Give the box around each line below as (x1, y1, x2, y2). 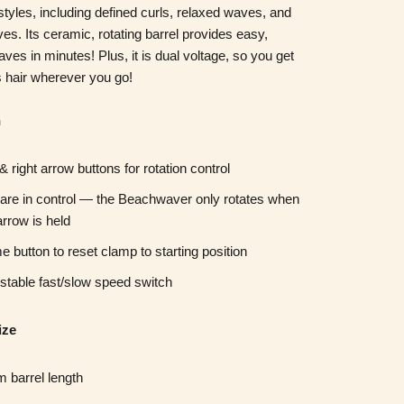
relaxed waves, (177, 5, 266, 20)
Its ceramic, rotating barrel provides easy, (22, 26, 268, 41)
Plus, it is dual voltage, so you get (98, 48, 294, 63)
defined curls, (95, 5, 177, 20)
